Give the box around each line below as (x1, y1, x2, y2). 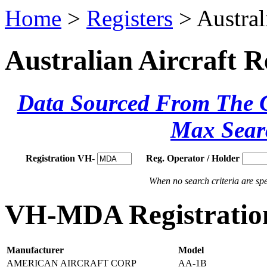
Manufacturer (7, 245, 64, 256)
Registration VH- (26, 153, 95, 163)
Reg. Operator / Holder (146, 153, 240, 163)
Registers (86, 5, 173, 31)
